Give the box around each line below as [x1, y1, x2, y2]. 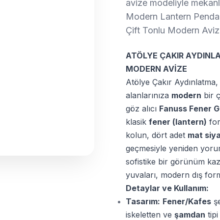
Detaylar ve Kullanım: [126, 183, 209, 193]
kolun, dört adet [126, 130, 188, 140]
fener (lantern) [149, 117, 207, 127]
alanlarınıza [126, 90, 171, 100]
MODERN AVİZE [126, 64, 187, 74]
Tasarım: [126, 196, 160, 206]
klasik [126, 117, 149, 127]
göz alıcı [126, 104, 159, 113]
